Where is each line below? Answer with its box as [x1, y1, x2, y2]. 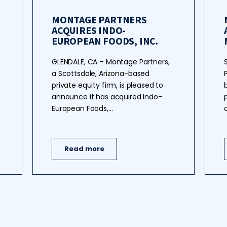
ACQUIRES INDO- [51, 24, 126, 36]
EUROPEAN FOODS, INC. [51, 34, 158, 47]
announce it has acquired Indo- [51, 92, 162, 102]
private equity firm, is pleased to [51, 80, 164, 90]
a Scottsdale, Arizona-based [51, 68, 150, 79]
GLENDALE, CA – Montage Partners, [51, 57, 170, 67]
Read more [64, 144, 104, 154]
